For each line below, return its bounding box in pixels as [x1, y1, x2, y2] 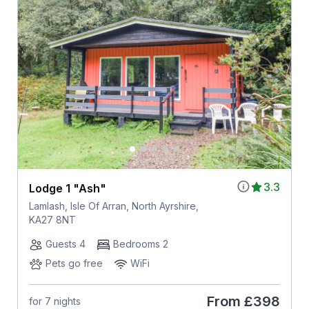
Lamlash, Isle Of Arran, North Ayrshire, [28, 199, 199, 212]
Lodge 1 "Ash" [28, 181, 106, 195]
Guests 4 [45, 237, 86, 250]
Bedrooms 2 [112, 237, 168, 250]
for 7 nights [28, 295, 81, 308]
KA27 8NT [28, 213, 76, 226]
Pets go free [45, 257, 103, 269]
